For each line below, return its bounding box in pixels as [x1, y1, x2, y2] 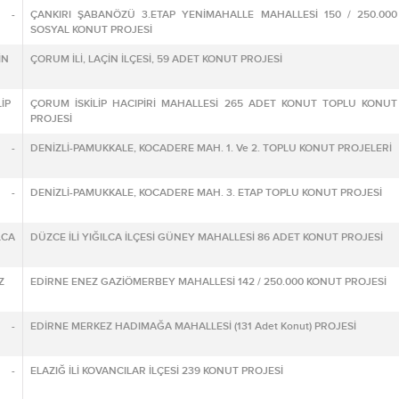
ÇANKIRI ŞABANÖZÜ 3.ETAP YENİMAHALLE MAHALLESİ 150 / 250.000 [30, 8, 397, 21]
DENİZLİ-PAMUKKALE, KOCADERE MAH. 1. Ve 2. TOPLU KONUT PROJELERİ [30, 142, 392, 155]
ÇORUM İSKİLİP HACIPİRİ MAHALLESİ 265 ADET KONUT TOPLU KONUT [30, 97, 397, 110]
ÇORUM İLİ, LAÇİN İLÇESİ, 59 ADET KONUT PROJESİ [30, 53, 282, 66]
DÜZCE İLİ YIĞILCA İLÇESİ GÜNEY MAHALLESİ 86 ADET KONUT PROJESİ [30, 231, 383, 244]
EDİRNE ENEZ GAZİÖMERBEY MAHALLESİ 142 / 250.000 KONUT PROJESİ [30, 275, 387, 289]
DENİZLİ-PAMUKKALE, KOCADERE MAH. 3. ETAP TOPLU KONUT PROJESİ [30, 186, 382, 199]
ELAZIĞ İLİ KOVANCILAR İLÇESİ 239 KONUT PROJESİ [30, 364, 283, 378]
